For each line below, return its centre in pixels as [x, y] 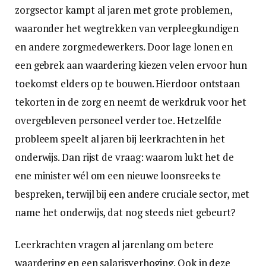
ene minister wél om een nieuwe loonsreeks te [118, 176]
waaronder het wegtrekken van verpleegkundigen [127, 28]
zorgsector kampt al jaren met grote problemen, [124, 10]
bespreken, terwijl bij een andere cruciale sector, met [132, 194]
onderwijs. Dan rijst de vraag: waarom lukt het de [124, 157]
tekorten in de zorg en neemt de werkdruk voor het [131, 102]
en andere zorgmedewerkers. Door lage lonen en [124, 47]
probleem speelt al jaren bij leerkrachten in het [120, 139]
